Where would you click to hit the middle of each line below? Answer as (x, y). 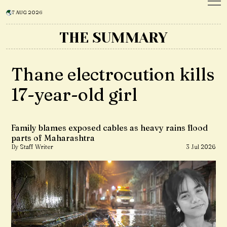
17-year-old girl (74, 95)
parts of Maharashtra (53, 138)
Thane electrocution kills (113, 74)
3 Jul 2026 (201, 147)
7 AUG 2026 (27, 12)
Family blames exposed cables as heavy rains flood (109, 128)
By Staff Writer (32, 147)
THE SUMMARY (113, 38)
